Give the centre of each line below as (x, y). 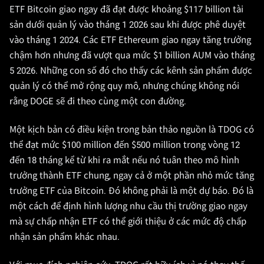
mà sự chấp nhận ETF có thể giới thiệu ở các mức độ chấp (128, 222)
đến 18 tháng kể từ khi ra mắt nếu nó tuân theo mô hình (124, 160)
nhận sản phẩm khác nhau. (65, 237)
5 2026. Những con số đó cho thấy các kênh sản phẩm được (131, 71)
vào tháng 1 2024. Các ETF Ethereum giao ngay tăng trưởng (130, 40)
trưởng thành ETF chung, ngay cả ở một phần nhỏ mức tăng (132, 176)
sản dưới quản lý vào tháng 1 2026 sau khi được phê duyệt (128, 25)
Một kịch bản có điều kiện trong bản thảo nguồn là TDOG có (132, 130)
